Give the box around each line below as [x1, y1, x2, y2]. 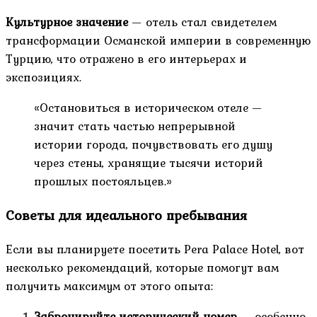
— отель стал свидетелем [128, 12, 277, 31]
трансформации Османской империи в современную [6, 30, 311, 50]
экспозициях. [6, 67, 81, 86]
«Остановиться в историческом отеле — [34, 98, 263, 117]
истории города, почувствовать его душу [34, 134, 272, 154]
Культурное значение [6, 12, 128, 31]
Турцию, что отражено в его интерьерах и [6, 49, 247, 68]
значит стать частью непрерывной [34, 116, 236, 135]
